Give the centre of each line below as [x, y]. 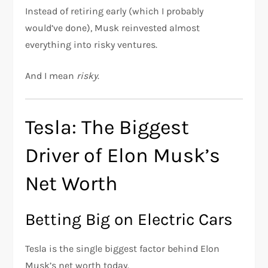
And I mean [51, 76]
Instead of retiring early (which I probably [115, 11]
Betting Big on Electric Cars [129, 219]
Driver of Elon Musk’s [123, 156]
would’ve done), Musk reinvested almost [113, 28]
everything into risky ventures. [92, 45]
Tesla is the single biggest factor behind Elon [123, 249]
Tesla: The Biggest [107, 127]
